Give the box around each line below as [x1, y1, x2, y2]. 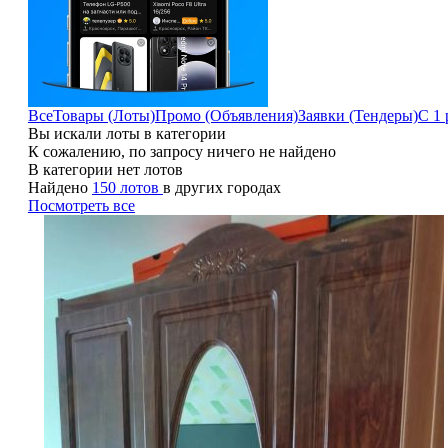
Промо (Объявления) [154, 106, 298, 124]
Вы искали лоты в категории [27, 124, 226, 142]
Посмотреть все [27, 196, 135, 214]
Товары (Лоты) [52, 106, 155, 124]
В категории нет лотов [27, 160, 183, 178]
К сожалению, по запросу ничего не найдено [27, 142, 336, 160]
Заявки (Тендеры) [297, 106, 418, 124]
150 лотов [91, 178, 163, 196]
